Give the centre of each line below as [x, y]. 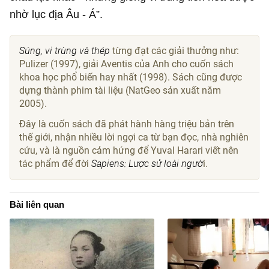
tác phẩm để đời [56, 163]
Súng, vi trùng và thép [65, 50]
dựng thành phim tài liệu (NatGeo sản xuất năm [120, 90]
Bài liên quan [37, 204]
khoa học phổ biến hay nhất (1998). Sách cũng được [131, 77]
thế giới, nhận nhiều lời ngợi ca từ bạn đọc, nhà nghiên [134, 137]
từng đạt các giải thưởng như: [175, 50]
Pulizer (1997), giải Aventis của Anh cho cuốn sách [127, 64]
